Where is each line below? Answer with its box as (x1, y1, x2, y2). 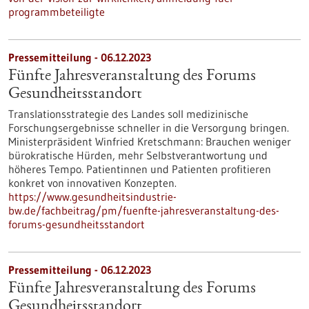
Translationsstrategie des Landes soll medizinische (8, 107, 248, 121)
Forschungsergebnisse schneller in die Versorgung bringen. (8, 121, 289, 134)
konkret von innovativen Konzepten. (8, 176, 177, 190)
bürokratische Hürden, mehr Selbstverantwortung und (8, 148, 268, 162)
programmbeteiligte (8, 5, 105, 19)
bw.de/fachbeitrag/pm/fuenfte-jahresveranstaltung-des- (8, 203, 279, 217)
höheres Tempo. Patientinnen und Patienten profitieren (8, 162, 271, 176)
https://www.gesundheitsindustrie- (8, 190, 177, 203)
